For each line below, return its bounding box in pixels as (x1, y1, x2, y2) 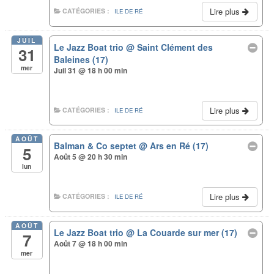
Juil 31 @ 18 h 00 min (54, 64, 128, 76)
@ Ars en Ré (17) (139, 139, 209, 152)
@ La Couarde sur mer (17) (126, 226, 238, 239)
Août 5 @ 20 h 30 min (54, 151, 128, 163)
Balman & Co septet (54, 139, 139, 152)
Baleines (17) (54, 53, 109, 65)
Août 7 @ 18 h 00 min (54, 237, 128, 249)
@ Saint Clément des (126, 40, 213, 53)
